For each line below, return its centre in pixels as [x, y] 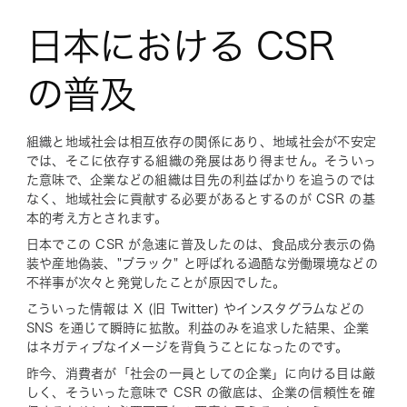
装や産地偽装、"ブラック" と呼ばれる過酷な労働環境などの [202, 263]
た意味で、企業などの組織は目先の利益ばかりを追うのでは [201, 179]
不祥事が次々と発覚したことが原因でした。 [156, 282]
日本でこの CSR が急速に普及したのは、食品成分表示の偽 [200, 244]
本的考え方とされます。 [97, 218]
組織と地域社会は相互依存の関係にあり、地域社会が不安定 [201, 141]
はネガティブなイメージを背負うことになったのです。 [187, 347]
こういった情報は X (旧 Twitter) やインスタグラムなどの [195, 308]
